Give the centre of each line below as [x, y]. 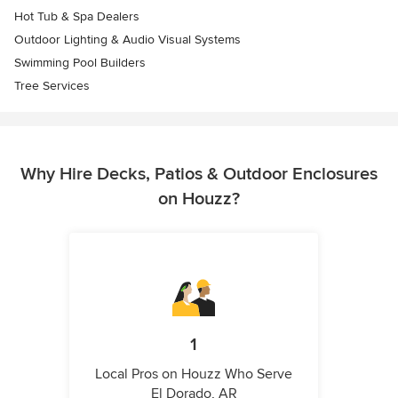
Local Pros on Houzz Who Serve [194, 374]
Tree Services [52, 86]
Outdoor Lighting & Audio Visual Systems [127, 40]
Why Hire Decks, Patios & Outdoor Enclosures [199, 174]
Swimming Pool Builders [80, 63]
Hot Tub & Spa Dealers [77, 16]
